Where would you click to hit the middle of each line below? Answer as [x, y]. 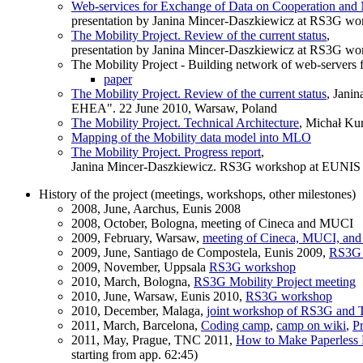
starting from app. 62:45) [135, 354]
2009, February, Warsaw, [137, 237]
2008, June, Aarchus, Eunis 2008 [156, 208]
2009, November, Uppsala [140, 267]
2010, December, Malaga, [139, 310]
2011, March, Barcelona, [136, 325]
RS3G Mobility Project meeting [275, 281]
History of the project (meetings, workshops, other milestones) [197, 194]
